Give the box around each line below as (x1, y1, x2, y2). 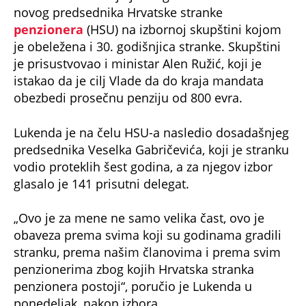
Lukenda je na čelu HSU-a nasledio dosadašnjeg (14, 124, 289, 141)
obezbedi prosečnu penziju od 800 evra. (14, 89, 242, 107)
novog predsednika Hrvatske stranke (14, 4, 223, 21)
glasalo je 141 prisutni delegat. (14, 175, 189, 192)
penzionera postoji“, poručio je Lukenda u (14, 277, 252, 294)
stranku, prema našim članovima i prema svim (14, 243, 281, 260)
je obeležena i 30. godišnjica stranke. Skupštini (14, 38, 281, 55)
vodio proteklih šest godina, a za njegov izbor (14, 158, 273, 175)
